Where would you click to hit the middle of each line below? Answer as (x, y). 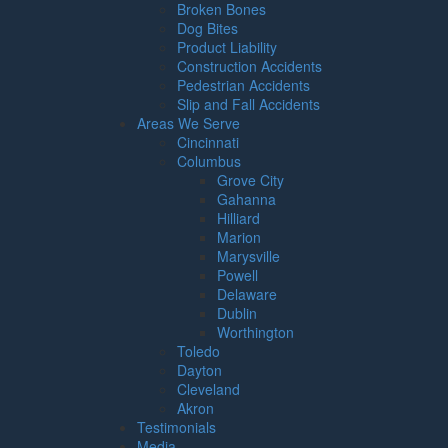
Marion (239, 237)
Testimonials (176, 427)
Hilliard (238, 218)
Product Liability (227, 47)
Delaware (247, 294)
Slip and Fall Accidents (248, 104)
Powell (237, 275)
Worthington (255, 332)
